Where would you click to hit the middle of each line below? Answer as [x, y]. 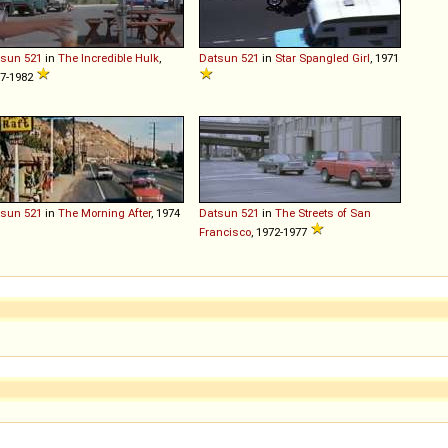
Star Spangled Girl [322, 57]
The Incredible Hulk [108, 57]
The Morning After [104, 212]
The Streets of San [323, 212]
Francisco [225, 231]
